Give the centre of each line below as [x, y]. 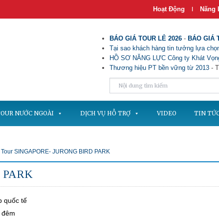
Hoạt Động [169, 9]
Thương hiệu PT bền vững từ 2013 [159, 68]
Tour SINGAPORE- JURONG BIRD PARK [55, 152]
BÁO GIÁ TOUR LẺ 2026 [146, 38]
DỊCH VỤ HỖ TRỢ [105, 113]
